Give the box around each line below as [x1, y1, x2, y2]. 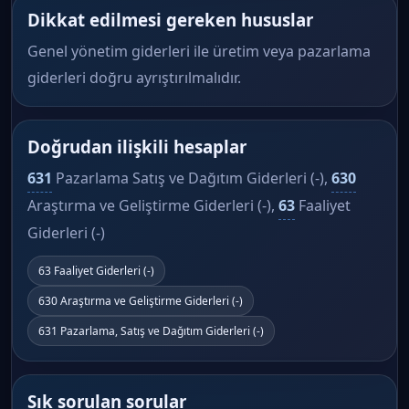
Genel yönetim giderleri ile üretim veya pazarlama [27, 41, 371, 61]
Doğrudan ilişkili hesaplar [27, 135, 246, 158]
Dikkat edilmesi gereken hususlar [27, 8, 313, 31]
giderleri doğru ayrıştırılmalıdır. [27, 68, 241, 88]
